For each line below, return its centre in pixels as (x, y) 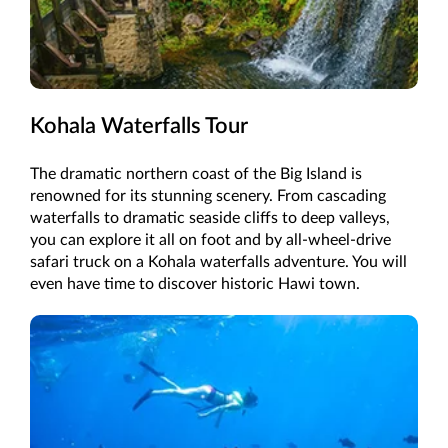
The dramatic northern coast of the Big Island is (196, 174)
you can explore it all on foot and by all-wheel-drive (210, 240)
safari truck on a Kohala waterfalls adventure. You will (218, 262)
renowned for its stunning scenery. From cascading (208, 196)
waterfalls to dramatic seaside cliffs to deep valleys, (210, 218)
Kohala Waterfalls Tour (139, 126)
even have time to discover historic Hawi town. (195, 284)
